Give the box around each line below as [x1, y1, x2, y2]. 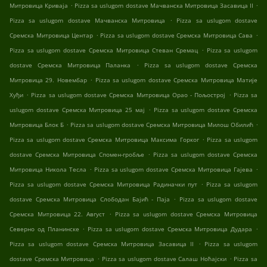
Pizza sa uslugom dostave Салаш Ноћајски [101, 254, 227, 263]
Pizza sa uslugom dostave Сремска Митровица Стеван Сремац [10, 46, 198, 55]
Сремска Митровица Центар [10, 31, 94, 40]
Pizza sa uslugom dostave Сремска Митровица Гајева [94, 165, 253, 174]
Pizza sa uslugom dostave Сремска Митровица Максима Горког [10, 135, 199, 144]
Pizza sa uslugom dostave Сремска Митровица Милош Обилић [70, 120, 253, 129]
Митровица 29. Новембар [10, 76, 87, 85]
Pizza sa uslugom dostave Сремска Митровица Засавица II [10, 240, 194, 249]
